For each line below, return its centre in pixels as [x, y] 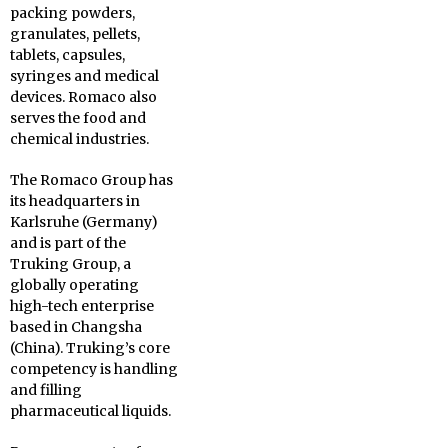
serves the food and [78, 118]
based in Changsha [76, 327]
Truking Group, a [70, 264]
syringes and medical [84, 76]
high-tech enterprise [82, 306]
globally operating [74, 285]
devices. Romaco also [83, 97]
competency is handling [94, 369]
